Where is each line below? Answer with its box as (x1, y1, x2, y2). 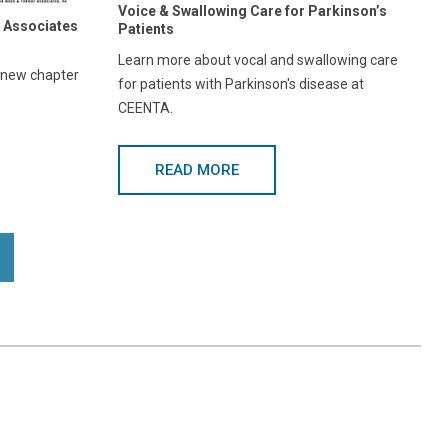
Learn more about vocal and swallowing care (118, 52, 399, 69)
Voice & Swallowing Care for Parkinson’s (118, 3, 388, 20)
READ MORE (155, 161, 240, 180)
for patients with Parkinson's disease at (118, 76, 365, 93)
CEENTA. (118, 100, 174, 117)
